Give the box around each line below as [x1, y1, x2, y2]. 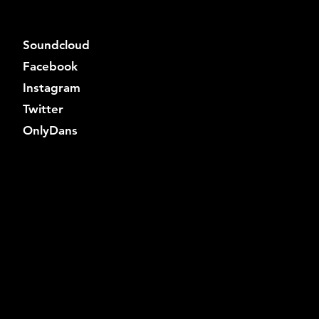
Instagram [23, 80, 80, 95]
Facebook [23, 59, 78, 73]
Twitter [23, 102, 63, 116]
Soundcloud [23, 38, 90, 52]
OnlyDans [23, 123, 78, 137]
